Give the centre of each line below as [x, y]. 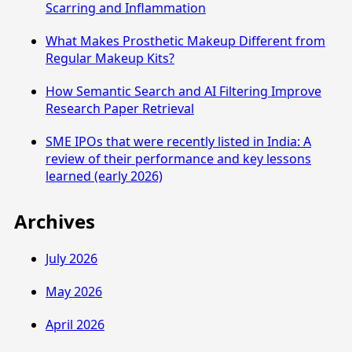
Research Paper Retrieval [120, 109]
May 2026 [74, 291]
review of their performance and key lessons [178, 159]
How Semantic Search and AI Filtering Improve [183, 92]
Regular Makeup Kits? [110, 59]
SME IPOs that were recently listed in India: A [178, 142]
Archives [55, 222]
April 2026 [75, 324]
